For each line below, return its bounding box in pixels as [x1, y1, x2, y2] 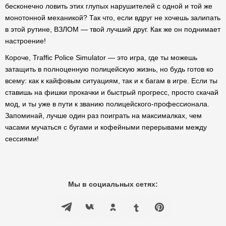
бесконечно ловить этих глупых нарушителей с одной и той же [5, 2, 212, 10]
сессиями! [5, 135, 39, 143]
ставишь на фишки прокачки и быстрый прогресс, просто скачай [5, 88, 218, 96]
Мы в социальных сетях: [68, 180, 158, 188]
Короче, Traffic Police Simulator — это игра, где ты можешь [5, 53, 197, 62]
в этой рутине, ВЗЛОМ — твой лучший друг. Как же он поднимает [5, 25, 220, 33]
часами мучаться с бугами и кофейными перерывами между [5, 123, 207, 131]
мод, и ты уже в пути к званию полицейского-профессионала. [5, 100, 209, 108]
